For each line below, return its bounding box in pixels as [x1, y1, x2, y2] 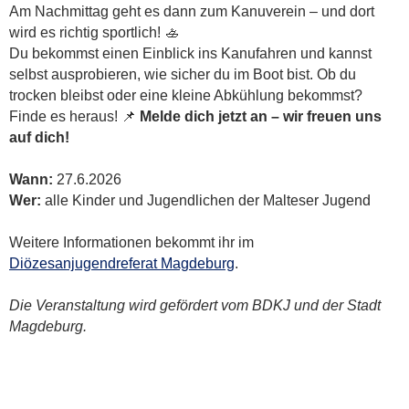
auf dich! [9, 129, 69, 145]
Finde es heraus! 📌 [9, 108, 140, 124]
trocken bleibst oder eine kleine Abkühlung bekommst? [9, 87, 362, 103]
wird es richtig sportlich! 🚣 [9, 24, 179, 40]
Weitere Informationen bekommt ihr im [9, 234, 254, 250]
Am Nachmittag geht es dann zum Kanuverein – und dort [9, 3, 374, 19]
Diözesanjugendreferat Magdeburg [9, 255, 235, 271]
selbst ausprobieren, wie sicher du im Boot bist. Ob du [9, 66, 356, 82]
